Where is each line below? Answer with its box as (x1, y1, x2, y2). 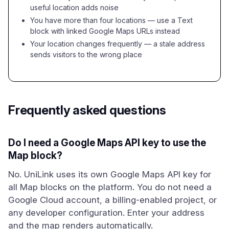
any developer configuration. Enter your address (8, 208, 204, 218)
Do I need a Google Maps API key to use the (8, 137, 206, 149)
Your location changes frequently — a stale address (30, 39, 205, 48)
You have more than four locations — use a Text (30, 16, 193, 25)
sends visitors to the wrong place (30, 50, 142, 59)
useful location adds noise (30, 3, 119, 12)
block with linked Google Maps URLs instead (30, 27, 180, 35)
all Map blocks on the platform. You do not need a (8, 182, 212, 192)
